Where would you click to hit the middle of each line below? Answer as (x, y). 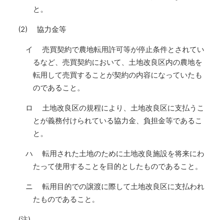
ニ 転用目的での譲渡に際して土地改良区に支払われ (115, 186)
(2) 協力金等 (42, 29)
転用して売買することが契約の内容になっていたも (118, 75)
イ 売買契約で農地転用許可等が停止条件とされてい (115, 49)
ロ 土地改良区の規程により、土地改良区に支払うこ (115, 108)
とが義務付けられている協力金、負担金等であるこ (118, 121)
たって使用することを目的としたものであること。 (118, 166)
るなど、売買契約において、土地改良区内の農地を (118, 62)
